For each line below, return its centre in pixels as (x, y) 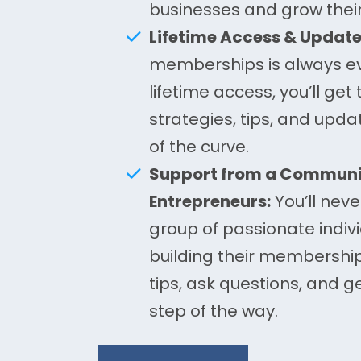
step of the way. (214, 311)
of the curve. (199, 147)
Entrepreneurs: (210, 201)
